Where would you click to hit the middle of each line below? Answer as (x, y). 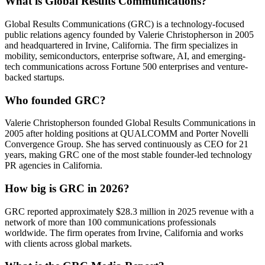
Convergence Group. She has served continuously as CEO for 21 (127, 144)
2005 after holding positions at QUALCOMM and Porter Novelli (127, 134)
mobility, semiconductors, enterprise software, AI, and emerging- (125, 56)
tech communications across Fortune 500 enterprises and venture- (126, 66)
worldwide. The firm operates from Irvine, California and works (124, 232)
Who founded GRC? (55, 100)
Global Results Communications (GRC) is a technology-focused (125, 24)
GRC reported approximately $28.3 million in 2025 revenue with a (129, 211)
